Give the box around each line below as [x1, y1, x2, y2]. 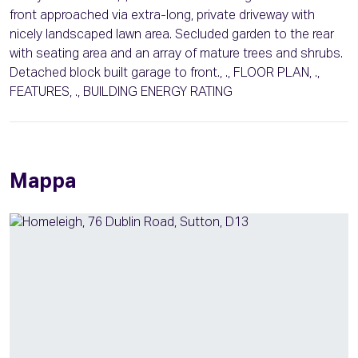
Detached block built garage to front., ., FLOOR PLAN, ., [10, 67, 320, 80]
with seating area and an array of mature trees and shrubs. [10, 48, 343, 61]
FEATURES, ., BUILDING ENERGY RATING [10, 86, 233, 99]
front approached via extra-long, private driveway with [10, 10, 315, 22]
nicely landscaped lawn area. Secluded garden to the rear [10, 29, 334, 42]
